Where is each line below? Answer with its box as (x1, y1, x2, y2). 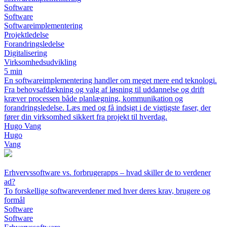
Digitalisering (4, 49, 47, 58)
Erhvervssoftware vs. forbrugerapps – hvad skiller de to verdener (4, 168, 211, 177)
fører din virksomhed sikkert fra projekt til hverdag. (4, 112, 167, 122)
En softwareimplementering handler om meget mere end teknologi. (4, 76, 217, 85)
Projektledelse (4, 30, 49, 40)
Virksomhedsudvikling (4, 58, 77, 67)
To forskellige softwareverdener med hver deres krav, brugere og (4, 186, 210, 196)
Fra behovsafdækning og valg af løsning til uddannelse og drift (4, 85, 204, 94)
